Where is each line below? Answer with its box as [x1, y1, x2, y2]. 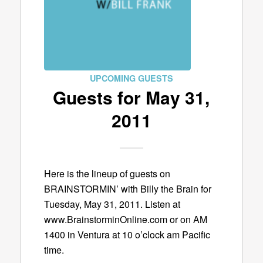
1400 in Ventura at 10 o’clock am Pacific [43, 228, 210, 242]
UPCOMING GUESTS [89, 72, 173, 84]
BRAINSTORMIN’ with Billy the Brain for [43, 182, 211, 196]
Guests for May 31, [53, 84, 210, 110]
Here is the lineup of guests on [43, 167, 170, 181]
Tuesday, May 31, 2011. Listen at [43, 197, 180, 211]
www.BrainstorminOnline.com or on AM [43, 213, 207, 227]
